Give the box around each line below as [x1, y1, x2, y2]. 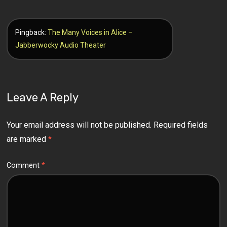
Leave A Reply [7, 90, 79, 104]
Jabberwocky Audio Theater [15, 41, 106, 49]
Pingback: [15, 28, 48, 36]
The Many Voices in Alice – [48, 28, 133, 36]
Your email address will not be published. [7, 120, 152, 130]
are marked [7, 134, 49, 144]
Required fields [154, 120, 208, 130]
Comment [7, 161, 42, 170]
